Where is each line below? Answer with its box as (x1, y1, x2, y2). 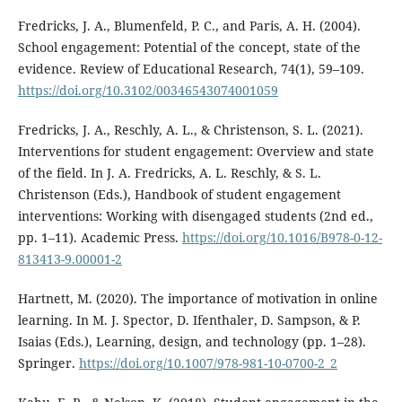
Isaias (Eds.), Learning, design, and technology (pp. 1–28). (17, 333, 366, 351)
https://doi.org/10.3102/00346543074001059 (17, 82, 278, 100)
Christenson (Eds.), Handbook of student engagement (17, 186, 341, 204)
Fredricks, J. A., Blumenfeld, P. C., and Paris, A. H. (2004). (17, 17, 361, 35)
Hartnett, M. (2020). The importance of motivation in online (17, 290, 378, 308)
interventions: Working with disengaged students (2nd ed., (17, 207, 373, 225)
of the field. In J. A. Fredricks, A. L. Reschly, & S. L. (17, 164, 321, 182)
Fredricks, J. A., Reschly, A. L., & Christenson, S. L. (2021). (17, 121, 363, 139)
